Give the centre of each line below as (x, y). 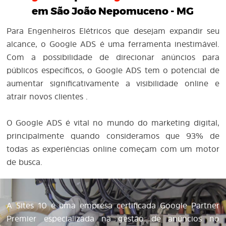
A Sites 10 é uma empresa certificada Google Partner (113, 205)
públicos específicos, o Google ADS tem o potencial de (113, 70)
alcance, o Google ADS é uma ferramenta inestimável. (113, 44)
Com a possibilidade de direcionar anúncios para (113, 57)
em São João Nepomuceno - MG (113, 12)
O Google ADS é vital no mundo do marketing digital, (113, 123)
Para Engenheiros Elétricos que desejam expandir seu (113, 31)
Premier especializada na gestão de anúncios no (113, 218)
